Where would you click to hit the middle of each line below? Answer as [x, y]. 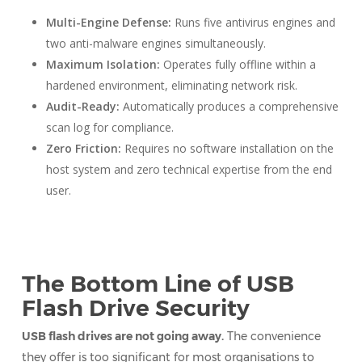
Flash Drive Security [135, 308]
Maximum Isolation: [103, 64]
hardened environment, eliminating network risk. [171, 85]
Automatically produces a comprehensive [229, 106]
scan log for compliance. [109, 127]
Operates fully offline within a [238, 64]
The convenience [272, 336]
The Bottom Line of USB [158, 284]
